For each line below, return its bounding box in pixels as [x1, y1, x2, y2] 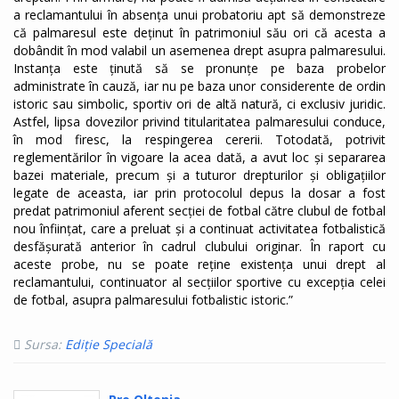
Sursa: [24, 336, 65, 354]
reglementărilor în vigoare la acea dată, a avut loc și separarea [13, 149, 386, 167]
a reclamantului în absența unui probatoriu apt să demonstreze [13, 6, 386, 24]
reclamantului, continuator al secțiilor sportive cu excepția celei [13, 273, 386, 291]
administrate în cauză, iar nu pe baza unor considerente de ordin [13, 77, 386, 95]
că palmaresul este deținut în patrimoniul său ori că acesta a [13, 24, 386, 42]
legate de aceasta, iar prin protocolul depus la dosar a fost [13, 184, 386, 202]
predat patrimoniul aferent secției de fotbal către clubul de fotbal [13, 202, 386, 220]
